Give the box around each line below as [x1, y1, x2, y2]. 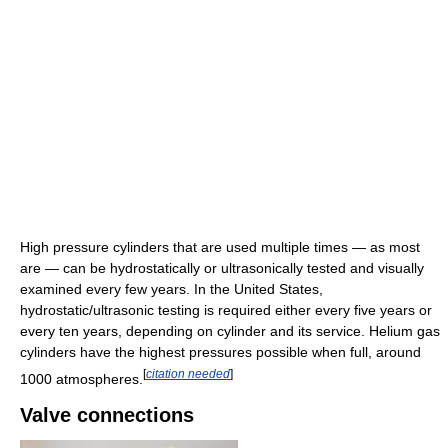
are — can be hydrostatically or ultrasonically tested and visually [20, 260, 424, 277]
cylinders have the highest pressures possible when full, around [20, 344, 421, 361]
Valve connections [20, 403, 194, 426]
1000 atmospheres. [20, 370, 143, 387]
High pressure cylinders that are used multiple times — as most [20, 239, 420, 256]
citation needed [146, 367, 230, 381]
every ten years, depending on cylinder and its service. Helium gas [20, 323, 440, 340]
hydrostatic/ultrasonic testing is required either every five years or [20, 302, 432, 319]
